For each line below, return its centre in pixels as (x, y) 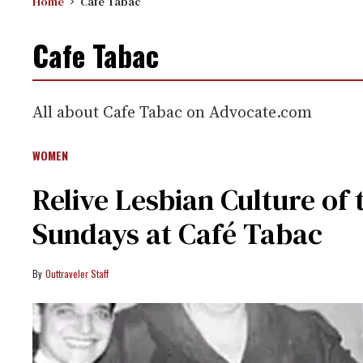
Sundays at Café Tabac (177, 234)
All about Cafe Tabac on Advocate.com (172, 112)
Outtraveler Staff (77, 273)
